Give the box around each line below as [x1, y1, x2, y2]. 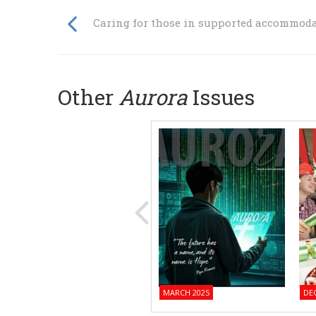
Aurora [119, 83, 188, 111]
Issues [188, 83, 255, 111]
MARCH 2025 [162, 287, 209, 298]
